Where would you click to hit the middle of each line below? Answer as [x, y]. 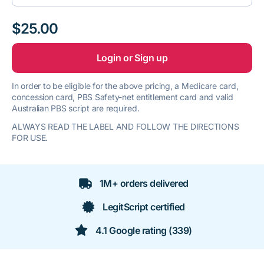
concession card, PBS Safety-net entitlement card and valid [123, 97]
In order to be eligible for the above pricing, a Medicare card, [125, 86]
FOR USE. [30, 138]
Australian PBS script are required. [76, 108]
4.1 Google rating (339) [144, 230]
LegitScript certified [144, 207]
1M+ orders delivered [144, 183]
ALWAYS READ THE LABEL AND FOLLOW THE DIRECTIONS [126, 126]
